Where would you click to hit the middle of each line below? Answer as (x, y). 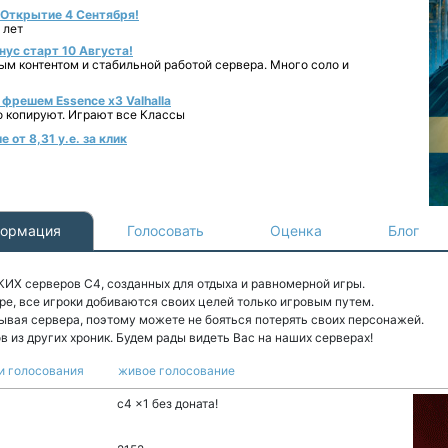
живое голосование (176, 370)
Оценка (296, 230)
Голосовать (165, 230)
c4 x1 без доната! (167, 403)
